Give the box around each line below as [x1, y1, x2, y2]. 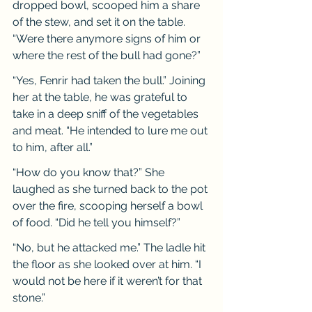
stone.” [13, 291, 45, 304]
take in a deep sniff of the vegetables [13, 107, 201, 120]
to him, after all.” [13, 141, 93, 154]
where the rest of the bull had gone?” [13, 49, 201, 62]
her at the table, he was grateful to [13, 91, 190, 104]
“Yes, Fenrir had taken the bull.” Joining [13, 74, 208, 87]
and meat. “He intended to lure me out [13, 124, 210, 137]
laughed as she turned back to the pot [13, 182, 210, 196]
